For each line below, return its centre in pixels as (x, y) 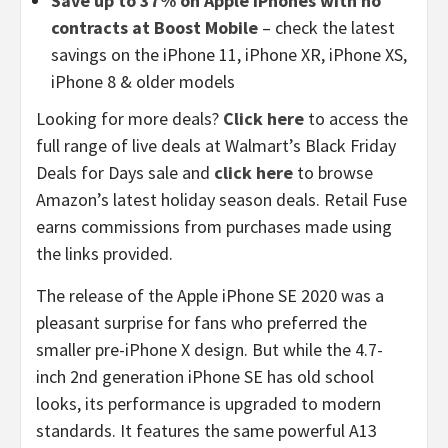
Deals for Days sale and (125, 172)
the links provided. (104, 253)
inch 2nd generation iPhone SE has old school (205, 376)
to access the (356, 118)
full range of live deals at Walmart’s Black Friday (216, 145)
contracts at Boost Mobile (154, 27)
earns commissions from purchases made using (214, 226)
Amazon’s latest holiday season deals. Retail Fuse (221, 199)
